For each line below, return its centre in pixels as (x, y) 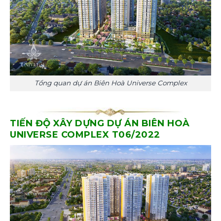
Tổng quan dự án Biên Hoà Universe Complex (110, 83)
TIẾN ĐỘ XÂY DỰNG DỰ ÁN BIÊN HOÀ (100, 123)
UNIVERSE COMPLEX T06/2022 (85, 134)
